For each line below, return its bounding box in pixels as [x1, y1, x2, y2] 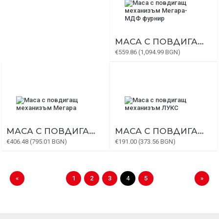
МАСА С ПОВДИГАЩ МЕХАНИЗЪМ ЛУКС [197, 126, 204, 136]
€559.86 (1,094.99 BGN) [115, 48, 180, 56]
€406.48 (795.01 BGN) [6, 138, 67, 145]
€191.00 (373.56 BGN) [115, 138, 175, 145]
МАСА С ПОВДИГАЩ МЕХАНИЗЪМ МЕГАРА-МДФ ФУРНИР [197, 37, 204, 46]
